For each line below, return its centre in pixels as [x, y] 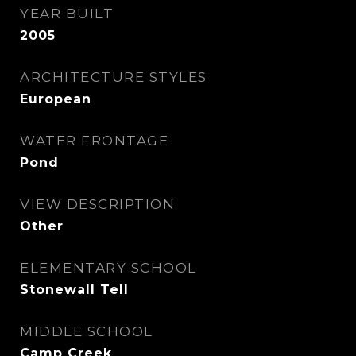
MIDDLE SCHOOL [87, 331]
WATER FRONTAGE [94, 141]
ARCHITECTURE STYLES [114, 77]
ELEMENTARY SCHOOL [108, 268]
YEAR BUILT [67, 14]
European [56, 99]
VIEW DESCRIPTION [97, 204]
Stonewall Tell [74, 290]
